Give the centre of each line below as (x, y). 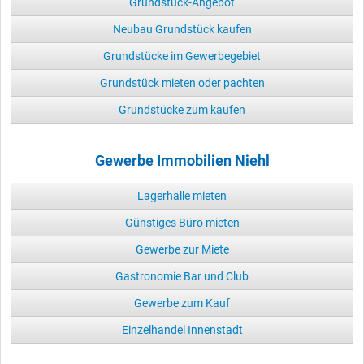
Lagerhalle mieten (182, 195)
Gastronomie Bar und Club (182, 276)
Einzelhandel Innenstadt (182, 329)
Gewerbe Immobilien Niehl (182, 160)
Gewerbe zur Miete (182, 249)
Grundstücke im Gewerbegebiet (182, 56)
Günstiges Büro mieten (182, 222)
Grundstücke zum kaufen (182, 109)
